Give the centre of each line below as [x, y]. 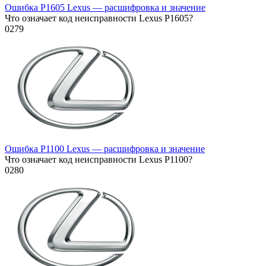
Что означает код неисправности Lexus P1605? [99, 18]
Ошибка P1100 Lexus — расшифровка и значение [105, 149]
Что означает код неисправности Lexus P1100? [99, 160]
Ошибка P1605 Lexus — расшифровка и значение [105, 8]
